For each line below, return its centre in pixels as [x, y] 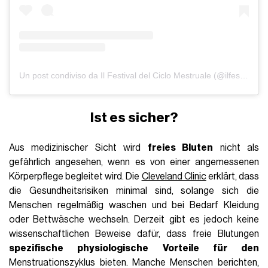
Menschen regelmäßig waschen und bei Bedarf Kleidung [134, 205]
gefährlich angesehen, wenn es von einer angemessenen [134, 162]
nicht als [236, 147]
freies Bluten [180, 147]
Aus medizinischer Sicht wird [78, 147]
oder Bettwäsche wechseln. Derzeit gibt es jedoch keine [134, 219]
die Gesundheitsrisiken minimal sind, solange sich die [134, 191]
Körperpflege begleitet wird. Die [75, 176]
